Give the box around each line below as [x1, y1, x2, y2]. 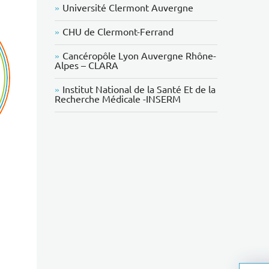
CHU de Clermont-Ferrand [62, 26, 174, 37]
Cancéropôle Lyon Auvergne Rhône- [62, 50, 217, 61]
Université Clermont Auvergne [62, 2, 194, 13]
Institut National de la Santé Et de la [62, 84, 216, 95]
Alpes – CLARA [55, 60, 119, 71]
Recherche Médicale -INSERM [55, 94, 181, 104]
